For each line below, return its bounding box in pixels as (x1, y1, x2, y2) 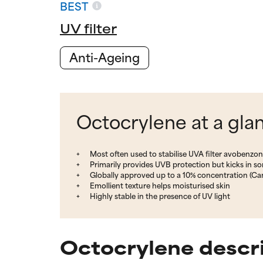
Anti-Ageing (69, 46, 140, 66)
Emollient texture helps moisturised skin (88, 178, 230, 191)
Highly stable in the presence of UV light (88, 189, 230, 201)
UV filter (60, 18, 117, 38)
